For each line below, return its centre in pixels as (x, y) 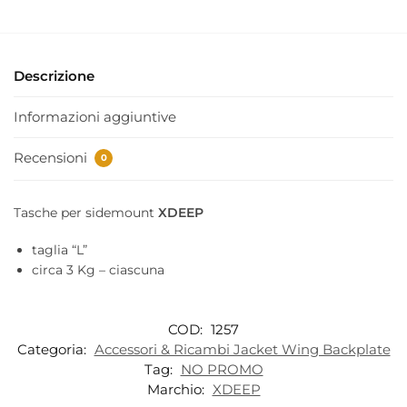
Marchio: (177, 389)
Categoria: (53, 349)
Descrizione (54, 75)
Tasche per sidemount (86, 212)
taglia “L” (60, 249)
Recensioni (52, 158)
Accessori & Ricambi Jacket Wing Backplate (242, 349)
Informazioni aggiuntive (95, 116)
